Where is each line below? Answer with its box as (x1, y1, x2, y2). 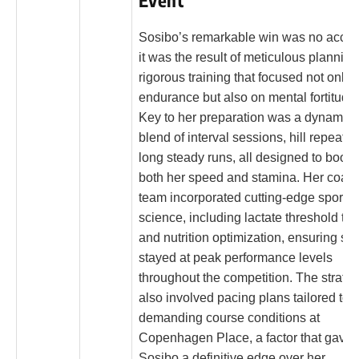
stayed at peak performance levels (139, 250, 333, 264)
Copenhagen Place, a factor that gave (139, 330, 353, 345)
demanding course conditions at (139, 310, 320, 325)
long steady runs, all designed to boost (139, 150, 357, 164)
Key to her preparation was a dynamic (139, 110, 353, 124)
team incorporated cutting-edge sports (139, 190, 353, 204)
